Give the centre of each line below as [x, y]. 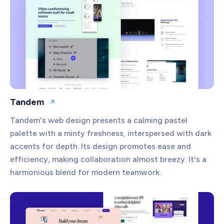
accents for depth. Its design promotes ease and [100, 146]
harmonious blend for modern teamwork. [85, 172]
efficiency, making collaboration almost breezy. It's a [108, 159]
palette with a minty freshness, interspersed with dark [111, 133]
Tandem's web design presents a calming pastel [99, 120]
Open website [74, 106]
